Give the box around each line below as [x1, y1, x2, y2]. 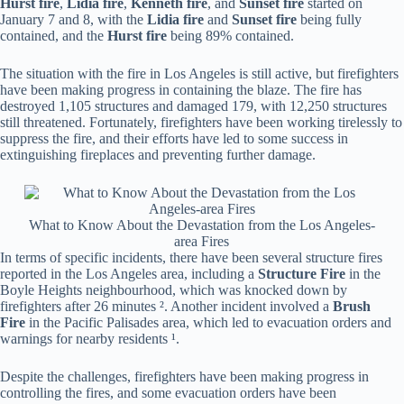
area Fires [174, 233, 230, 249]
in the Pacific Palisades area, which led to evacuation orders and [25, 314, 391, 330]
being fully [297, 11, 362, 27]
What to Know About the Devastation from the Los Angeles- [28, 216, 375, 233]
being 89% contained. [167, 27, 294, 43]
